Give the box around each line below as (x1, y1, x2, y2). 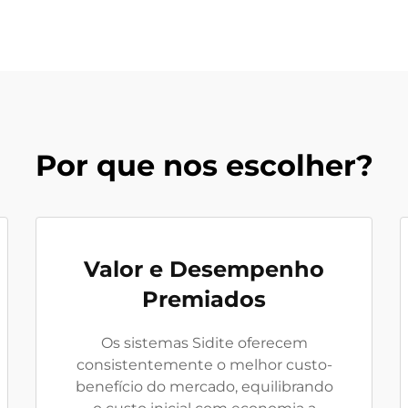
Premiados (142, 286, 266, 312)
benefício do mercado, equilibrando (75, 378, 333, 395)
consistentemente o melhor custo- (76, 356, 332, 373)
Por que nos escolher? (35, 148, 373, 183)
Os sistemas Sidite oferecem (100, 334, 308, 352)
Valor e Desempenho (84, 256, 324, 282)
